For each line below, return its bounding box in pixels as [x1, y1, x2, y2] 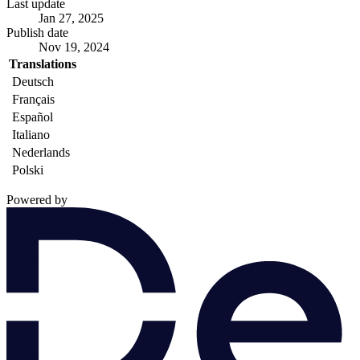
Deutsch [9, 74, 54, 88]
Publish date [6, 25, 68, 39]
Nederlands [9, 145, 70, 159]
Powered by [6, 192, 67, 207]
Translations [9, 56, 76, 71]
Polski [9, 162, 43, 177]
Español [9, 109, 53, 124]
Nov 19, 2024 [39, 39, 109, 54]
